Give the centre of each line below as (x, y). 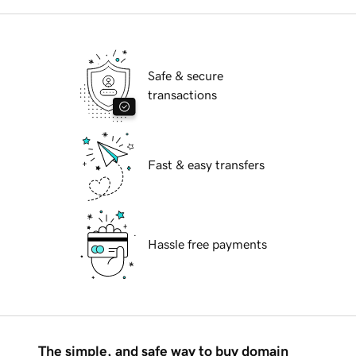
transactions (182, 95)
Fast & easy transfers (206, 165)
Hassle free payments (207, 244)
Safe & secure (186, 76)
